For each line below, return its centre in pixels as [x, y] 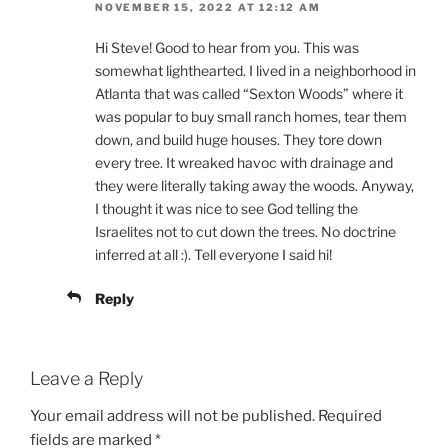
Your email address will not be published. [172, 416]
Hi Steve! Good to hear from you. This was [227, 47]
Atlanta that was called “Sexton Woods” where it [249, 93]
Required [350, 416]
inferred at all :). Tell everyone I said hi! [213, 254]
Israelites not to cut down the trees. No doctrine [245, 231]
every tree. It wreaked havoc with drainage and [244, 162]
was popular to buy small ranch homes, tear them [251, 116]
